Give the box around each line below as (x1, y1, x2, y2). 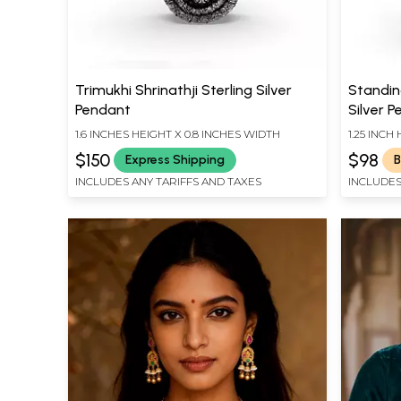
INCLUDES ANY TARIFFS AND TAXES (75, 174, 261, 188)
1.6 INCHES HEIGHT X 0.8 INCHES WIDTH (75, 126, 280, 141)
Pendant (75, 100, 131, 118)
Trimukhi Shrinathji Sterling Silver (75, 81, 292, 98)
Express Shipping (125, 152, 225, 168)
